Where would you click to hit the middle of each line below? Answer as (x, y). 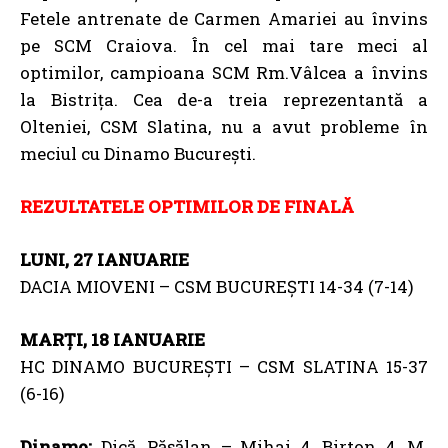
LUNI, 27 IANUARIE (104, 259)
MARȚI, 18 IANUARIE (112, 339)
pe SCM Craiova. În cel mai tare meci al (224, 45)
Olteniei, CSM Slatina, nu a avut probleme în (224, 126)
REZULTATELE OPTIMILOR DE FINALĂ (187, 206)
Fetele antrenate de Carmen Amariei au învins (224, 18)
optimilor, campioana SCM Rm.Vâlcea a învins (224, 72)
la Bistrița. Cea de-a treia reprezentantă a (224, 99)
